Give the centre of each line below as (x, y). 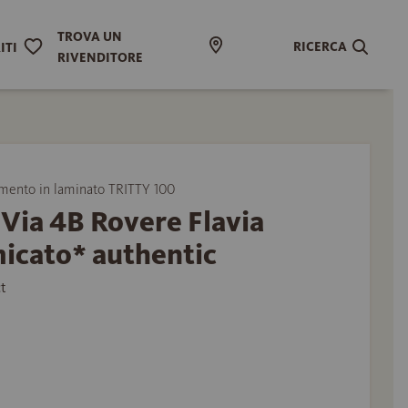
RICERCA (321, 46)
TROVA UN (90, 37)
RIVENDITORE (101, 58)
